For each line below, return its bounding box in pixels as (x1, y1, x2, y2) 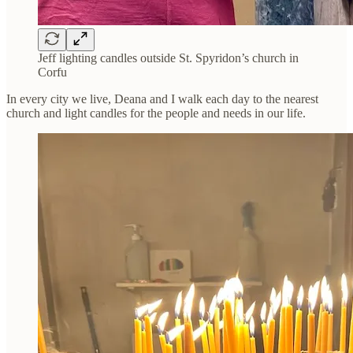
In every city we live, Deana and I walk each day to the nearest (6, 91, 318, 106)
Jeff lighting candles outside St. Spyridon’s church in (38, 50, 299, 65)
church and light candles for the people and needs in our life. (6, 106, 306, 120)
